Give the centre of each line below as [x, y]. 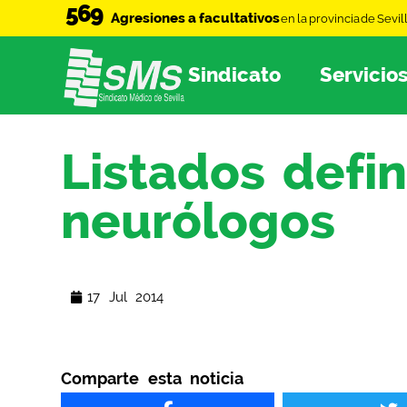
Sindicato [234, 75]
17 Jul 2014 [126, 298]
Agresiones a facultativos [195, 18]
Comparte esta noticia [153, 379]
